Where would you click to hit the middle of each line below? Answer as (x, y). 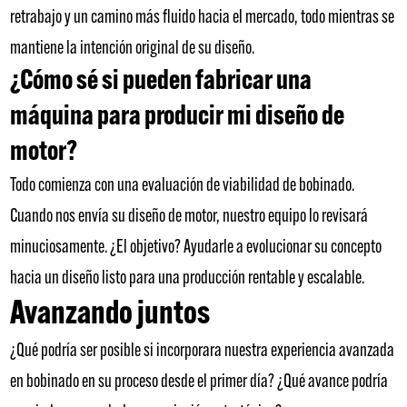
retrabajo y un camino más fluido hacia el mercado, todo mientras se (203, 18)
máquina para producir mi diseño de (178, 117)
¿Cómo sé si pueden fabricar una (161, 82)
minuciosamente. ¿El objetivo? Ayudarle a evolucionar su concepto (196, 248)
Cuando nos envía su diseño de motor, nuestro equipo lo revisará (189, 217)
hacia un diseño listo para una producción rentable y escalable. (188, 278)
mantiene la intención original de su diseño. (133, 49)
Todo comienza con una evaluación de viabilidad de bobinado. (183, 186)
